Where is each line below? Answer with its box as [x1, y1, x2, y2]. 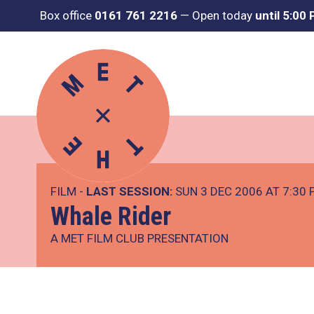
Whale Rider [50, 202, 171, 231]
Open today [192, 8, 255, 22]
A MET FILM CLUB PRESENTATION [50, 231, 228, 245]
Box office [40, 8, 95, 22]
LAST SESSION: [86, 184, 172, 198]
